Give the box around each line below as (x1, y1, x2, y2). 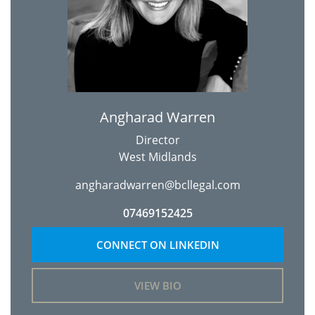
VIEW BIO (134, 278, 181, 292)
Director (135, 132, 180, 148)
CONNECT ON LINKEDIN (96, 238, 219, 252)
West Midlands (118, 149, 197, 165)
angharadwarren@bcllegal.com (75, 177, 240, 193)
